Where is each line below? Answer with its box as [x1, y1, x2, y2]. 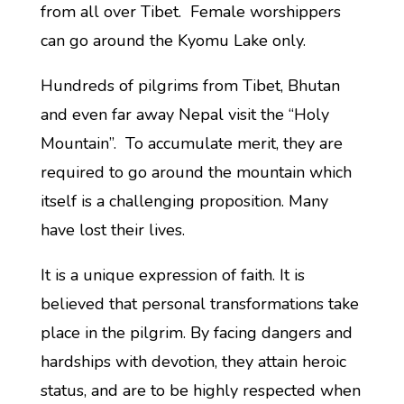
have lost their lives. [40, 219, 185, 241]
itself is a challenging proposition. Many [40, 190, 328, 212]
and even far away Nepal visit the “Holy [40, 104, 329, 125]
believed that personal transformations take [40, 293, 359, 315]
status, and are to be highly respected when [40, 380, 361, 401]
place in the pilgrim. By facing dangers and [40, 322, 353, 344]
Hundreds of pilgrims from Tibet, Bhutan [40, 75, 340, 96]
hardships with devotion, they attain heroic [40, 351, 346, 372]
